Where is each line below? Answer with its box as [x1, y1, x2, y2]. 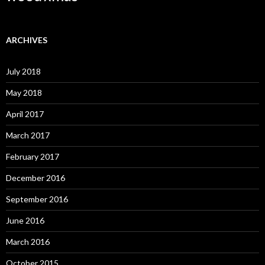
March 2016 [6, 237, 50, 247]
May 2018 [6, 88, 42, 98]
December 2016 [6, 173, 65, 183]
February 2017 [6, 151, 59, 161]
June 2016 [6, 215, 44, 225]
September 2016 [6, 194, 68, 204]
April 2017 [6, 109, 44, 119]
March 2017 [6, 130, 50, 140]
